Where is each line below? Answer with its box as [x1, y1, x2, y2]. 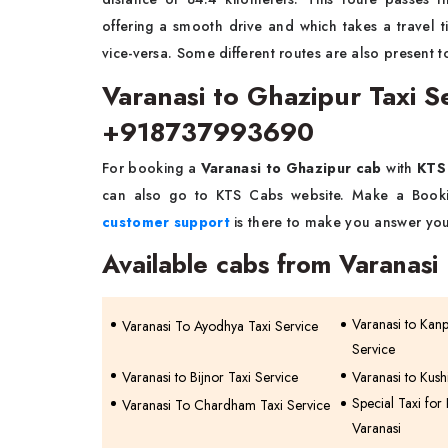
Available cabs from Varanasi [102, 246, 438, 282]
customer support [102, 212, 230, 232]
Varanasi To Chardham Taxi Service [122, 395, 330, 415]
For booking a [102, 158, 197, 178]
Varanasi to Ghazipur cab [196, 158, 387, 178]
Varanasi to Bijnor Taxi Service [122, 367, 298, 387]
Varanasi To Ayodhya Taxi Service [122, 316, 318, 336]
